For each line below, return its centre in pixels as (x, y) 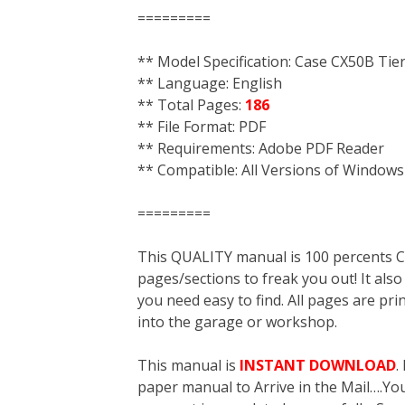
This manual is (187, 365)
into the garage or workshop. (237, 322)
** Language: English (210, 83)
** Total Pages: (191, 105)
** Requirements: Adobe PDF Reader (261, 148)
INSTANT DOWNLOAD (316, 365)
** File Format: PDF (202, 127)
